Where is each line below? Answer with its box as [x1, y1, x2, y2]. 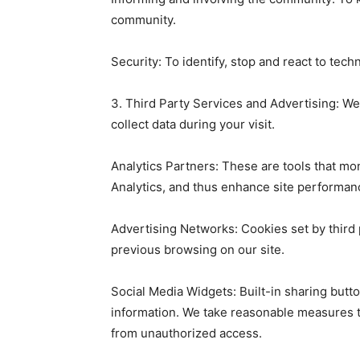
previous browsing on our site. [111, 241, 284, 257]
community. [111, 11, 176, 27]
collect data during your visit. [111, 116, 275, 132]
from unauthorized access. [111, 325, 262, 341]
